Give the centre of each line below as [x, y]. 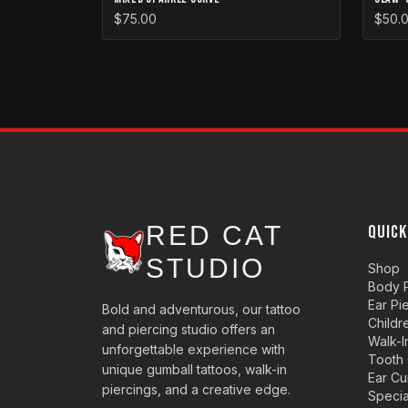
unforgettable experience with [194, 349]
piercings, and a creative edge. [196, 389]
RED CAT [214, 235]
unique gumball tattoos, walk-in [194, 369]
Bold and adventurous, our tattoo [201, 309]
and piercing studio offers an [189, 329]
